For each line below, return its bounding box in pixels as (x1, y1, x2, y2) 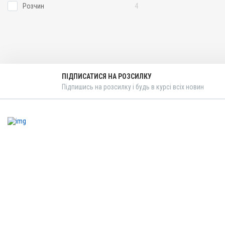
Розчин (23, 2, 44, 10)
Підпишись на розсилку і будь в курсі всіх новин (62, 82, 204, 91)
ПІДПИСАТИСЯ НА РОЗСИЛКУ (62, 72, 152, 80)
